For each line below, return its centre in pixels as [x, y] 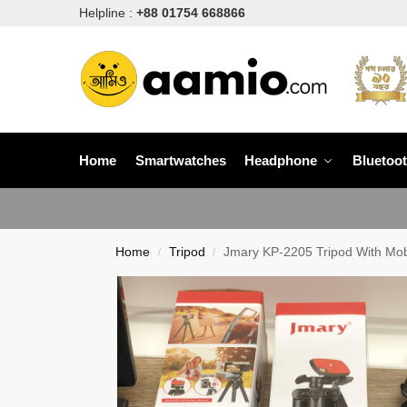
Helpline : [108, 13]
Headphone [281, 160]
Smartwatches [180, 160]
